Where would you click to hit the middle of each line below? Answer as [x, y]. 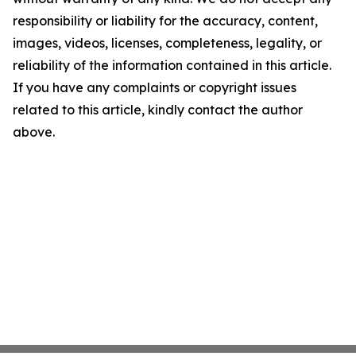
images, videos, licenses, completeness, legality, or [167, 43]
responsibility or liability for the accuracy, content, [165, 20]
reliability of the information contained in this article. [172, 65]
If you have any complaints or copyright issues [155, 87]
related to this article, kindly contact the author [158, 109]
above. [34, 132]
